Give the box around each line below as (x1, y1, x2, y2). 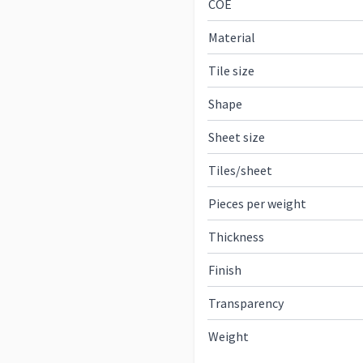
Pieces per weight (208, 195, 306, 211)
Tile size (208, 62, 254, 79)
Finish (208, 262, 241, 278)
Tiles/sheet (208, 162, 272, 178)
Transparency (208, 295, 284, 311)
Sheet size (208, 129, 265, 145)
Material (208, 29, 255, 45)
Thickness (208, 228, 264, 245)
